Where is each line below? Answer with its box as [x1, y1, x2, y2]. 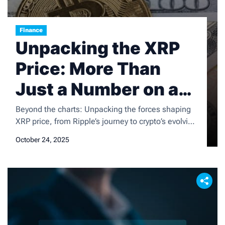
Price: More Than [16, 58, 161, 79]
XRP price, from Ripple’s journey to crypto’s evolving [16, 117, 197, 126]
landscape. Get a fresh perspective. [16, 129, 142, 138]
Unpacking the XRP [16, 38, 180, 58]
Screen [16, 99, 77, 120]
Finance [20, 27, 43, 34]
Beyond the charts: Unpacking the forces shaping [16, 104, 191, 114]
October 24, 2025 [16, 136, 69, 144]
